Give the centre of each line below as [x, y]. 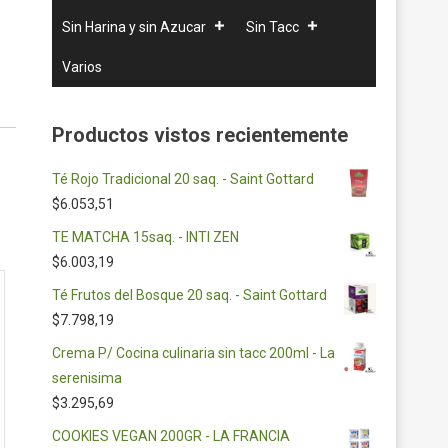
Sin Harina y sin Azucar [134, 27]
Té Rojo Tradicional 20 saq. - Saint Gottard [183, 179]
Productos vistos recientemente [200, 135]
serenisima [87, 378]
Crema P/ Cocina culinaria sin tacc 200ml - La [193, 353]
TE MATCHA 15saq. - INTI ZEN [145, 237]
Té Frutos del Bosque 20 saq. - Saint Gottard [189, 295]
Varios [82, 67]
